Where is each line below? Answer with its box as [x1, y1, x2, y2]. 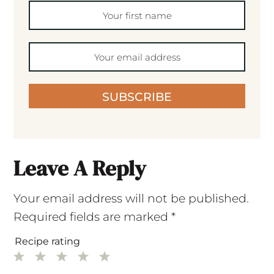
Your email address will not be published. [13, 191, 249, 206]
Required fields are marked [13, 210, 171, 224]
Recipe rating [14, 235, 80, 248]
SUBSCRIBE [102, 90, 172, 105]
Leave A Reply [13, 154, 146, 183]
